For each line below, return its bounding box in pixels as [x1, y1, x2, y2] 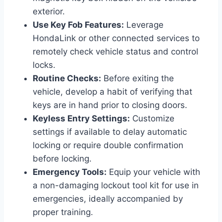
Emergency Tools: [33, 166, 107, 177]
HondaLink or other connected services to [33, 33, 200, 43]
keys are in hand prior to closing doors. [33, 100, 187, 110]
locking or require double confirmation [33, 140, 183, 150]
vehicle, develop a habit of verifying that [33, 86, 192, 97]
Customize [130, 113, 174, 123]
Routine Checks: [33, 73, 101, 83]
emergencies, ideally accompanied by [33, 193, 183, 204]
